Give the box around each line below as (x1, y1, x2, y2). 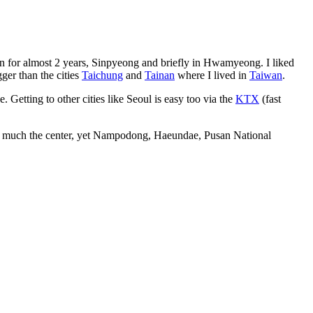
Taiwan (249, 68, 282, 81)
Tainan (145, 68, 175, 81)
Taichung (82, 68, 123, 81)
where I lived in (175, 68, 249, 81)
